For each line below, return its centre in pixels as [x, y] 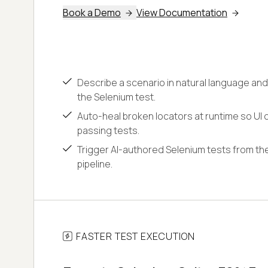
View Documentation [182, 12]
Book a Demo [92, 12]
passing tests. [108, 130]
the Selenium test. [116, 97]
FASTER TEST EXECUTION [135, 236]
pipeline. [95, 164]
